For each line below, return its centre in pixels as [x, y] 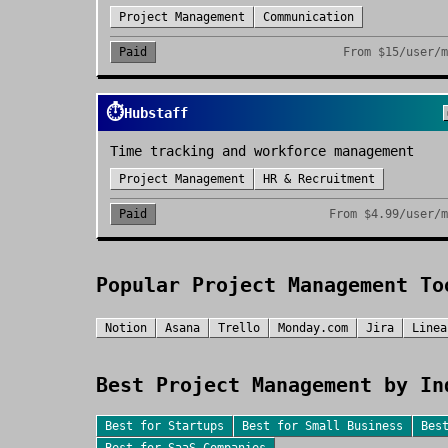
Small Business [354, 426]
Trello [239, 328]
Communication [308, 17]
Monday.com [313, 328]
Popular [144, 285]
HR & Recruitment [319, 179]
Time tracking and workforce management [262, 151]
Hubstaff [156, 113]
